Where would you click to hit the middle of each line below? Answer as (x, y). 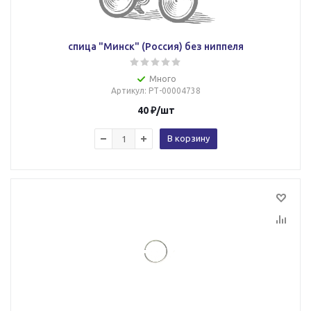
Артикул (128, 91)
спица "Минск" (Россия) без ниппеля (156, 47)
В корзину (188, 138)
